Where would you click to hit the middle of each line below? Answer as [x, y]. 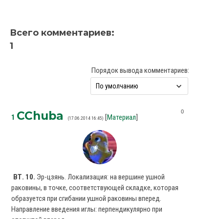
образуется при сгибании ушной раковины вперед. [86, 198]
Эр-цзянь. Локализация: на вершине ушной [100, 177]
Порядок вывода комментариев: [140, 70]
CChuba [40, 116]
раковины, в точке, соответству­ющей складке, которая [95, 188]
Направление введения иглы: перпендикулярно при [87, 209]
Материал [121, 117]
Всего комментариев [61, 33]
